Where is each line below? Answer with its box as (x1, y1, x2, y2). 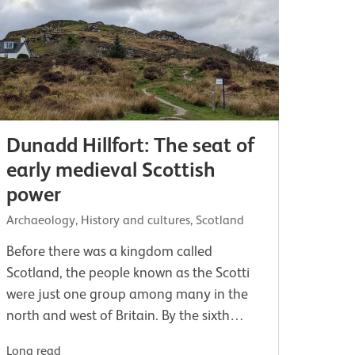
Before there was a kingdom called (6, 242, 213, 259)
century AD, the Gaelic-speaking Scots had (6, 328, 261, 345)
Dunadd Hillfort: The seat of (6, 132, 255, 157)
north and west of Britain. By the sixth (6, 307, 231, 323)
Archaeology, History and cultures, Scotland (6, 212, 245, 227)
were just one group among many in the (6, 285, 249, 302)
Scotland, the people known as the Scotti (6, 264, 250, 281)
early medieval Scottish (6, 157, 216, 181)
